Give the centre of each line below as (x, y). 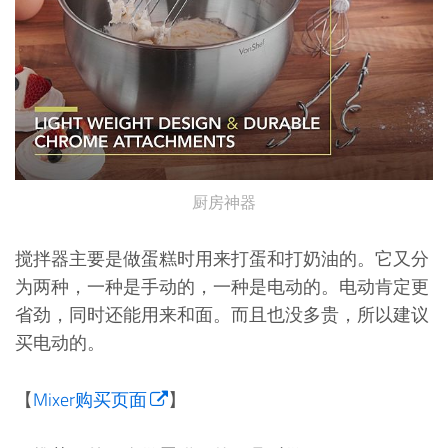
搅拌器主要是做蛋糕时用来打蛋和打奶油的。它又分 (222, 258)
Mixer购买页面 (90, 399)
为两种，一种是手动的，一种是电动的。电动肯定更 (222, 286)
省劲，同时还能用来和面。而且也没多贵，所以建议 (222, 314)
